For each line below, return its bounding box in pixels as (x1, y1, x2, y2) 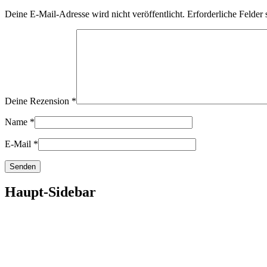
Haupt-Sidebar (5, 184, 96, 200)
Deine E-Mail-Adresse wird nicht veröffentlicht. (5, 8, 185, 19)
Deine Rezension (5, 95, 72, 106)
